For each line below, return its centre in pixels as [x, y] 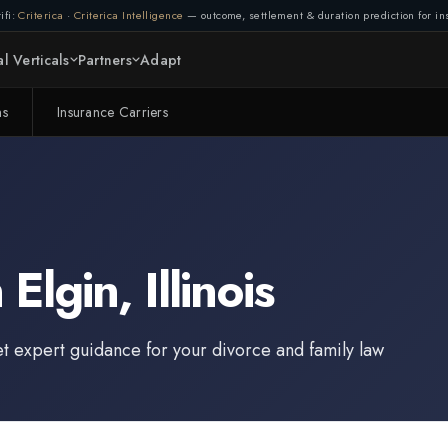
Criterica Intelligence [128, 15]
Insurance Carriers [112, 112]
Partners [104, 59]
